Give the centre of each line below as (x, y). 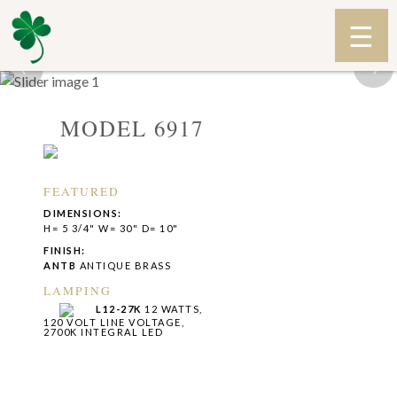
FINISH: (65, 250)
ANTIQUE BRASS (124, 265)
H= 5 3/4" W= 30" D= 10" (111, 228)
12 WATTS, (172, 308)
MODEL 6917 (132, 128)
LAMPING (78, 290)
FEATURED (82, 191)
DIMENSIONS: (83, 213)
